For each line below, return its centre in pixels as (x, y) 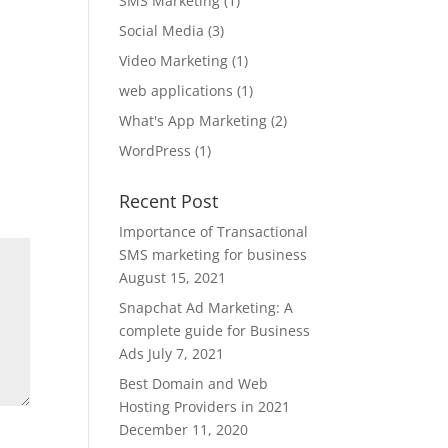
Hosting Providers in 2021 (205, 406)
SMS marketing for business (213, 254)
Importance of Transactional (214, 231)
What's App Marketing (193, 120)
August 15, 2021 (173, 277)
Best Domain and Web (194, 383)
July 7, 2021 (186, 353)
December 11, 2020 (184, 429)
